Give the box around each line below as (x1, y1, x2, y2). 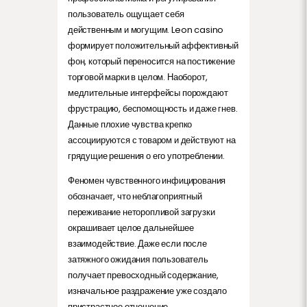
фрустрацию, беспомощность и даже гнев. (68, 101, 238, 115)
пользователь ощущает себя (68, 7, 184, 21)
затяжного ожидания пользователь (68, 252, 208, 266)
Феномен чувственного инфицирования (68, 173, 226, 187)
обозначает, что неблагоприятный (68, 189, 202, 203)
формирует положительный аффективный (68, 38, 239, 52)
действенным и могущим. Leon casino (68, 23, 224, 36)
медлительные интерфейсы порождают (68, 86, 228, 99)
